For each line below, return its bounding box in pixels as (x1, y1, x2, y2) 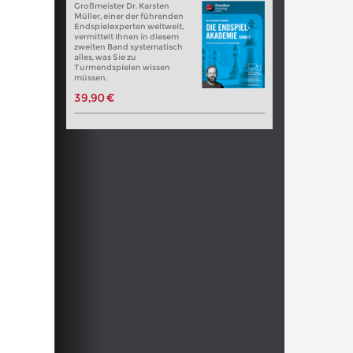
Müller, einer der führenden (73, 10, 184, 21)
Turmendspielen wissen (73, 61, 170, 72)
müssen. (73, 72, 107, 83)
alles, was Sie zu (73, 51, 136, 62)
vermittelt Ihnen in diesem (73, 31, 179, 42)
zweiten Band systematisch (73, 41, 183, 52)
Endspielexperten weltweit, (73, 20, 184, 32)
